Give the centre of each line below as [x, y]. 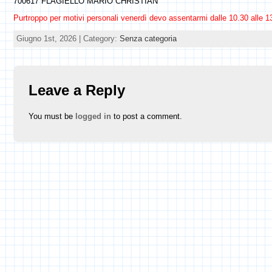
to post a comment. [146, 116]
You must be [52, 116]
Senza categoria [148, 38]
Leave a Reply [76, 90]
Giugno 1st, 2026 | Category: [68, 38]
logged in [93, 116]
